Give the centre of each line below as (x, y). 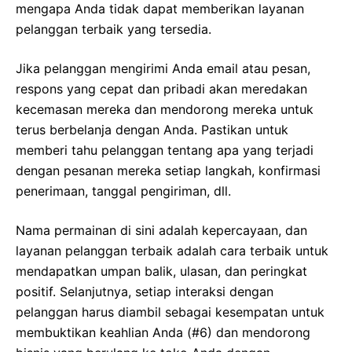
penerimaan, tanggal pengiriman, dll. (123, 191)
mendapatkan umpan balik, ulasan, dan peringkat (161, 271)
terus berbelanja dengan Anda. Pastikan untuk (152, 130)
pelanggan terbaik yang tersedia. (114, 29)
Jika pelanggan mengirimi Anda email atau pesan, (163, 69)
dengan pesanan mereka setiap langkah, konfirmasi (168, 171)
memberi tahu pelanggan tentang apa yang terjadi (165, 150)
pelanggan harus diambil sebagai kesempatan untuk (170, 312)
